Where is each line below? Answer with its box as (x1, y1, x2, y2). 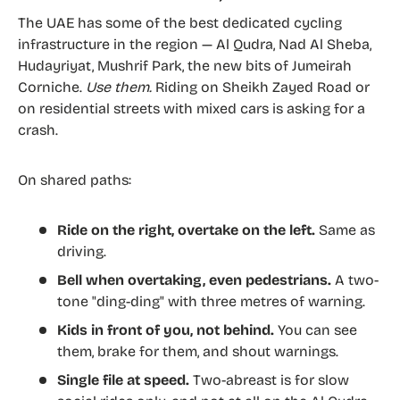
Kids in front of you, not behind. (57, 321, 274, 339)
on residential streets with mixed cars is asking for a (18, 100, 365, 118)
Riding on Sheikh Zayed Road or (152, 79, 370, 96)
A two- (331, 271, 379, 289)
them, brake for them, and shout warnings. (57, 343, 338, 361)
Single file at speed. (57, 371, 189, 389)
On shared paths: (18, 171, 131, 189)
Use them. (86, 79, 152, 96)
